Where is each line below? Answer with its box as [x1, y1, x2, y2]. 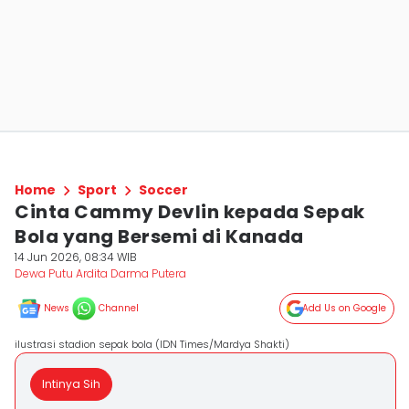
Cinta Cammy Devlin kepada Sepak [15, 199, 365, 225]
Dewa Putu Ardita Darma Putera [15, 266, 186, 281]
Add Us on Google [302, 301, 386, 315]
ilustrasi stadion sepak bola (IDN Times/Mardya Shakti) [15, 337, 289, 351]
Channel [99, 301, 139, 315]
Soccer [139, 181, 188, 199]
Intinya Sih [42, 376, 100, 392]
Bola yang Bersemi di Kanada [15, 224, 304, 249]
